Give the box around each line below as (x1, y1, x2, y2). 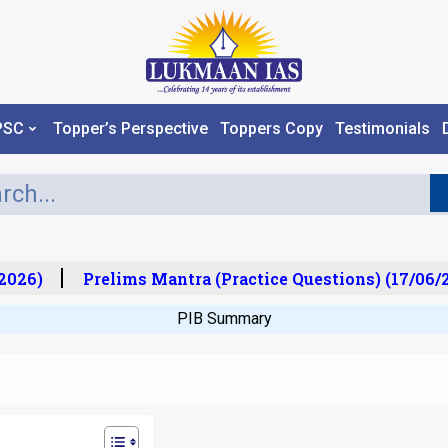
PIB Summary (176, 308, 272, 328)
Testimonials (334, 119, 430, 139)
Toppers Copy (219, 119, 323, 139)
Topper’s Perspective (52, 119, 208, 139)
